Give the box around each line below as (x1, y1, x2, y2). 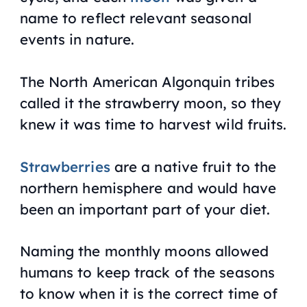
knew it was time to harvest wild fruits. (19, 114, 287, 133)
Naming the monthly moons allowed (19, 242, 269, 260)
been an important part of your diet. (19, 199, 271, 218)
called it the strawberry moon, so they (19, 93, 282, 112)
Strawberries (19, 157, 110, 175)
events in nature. (19, 29, 135, 48)
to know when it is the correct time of (19, 284, 278, 303)
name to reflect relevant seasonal (19, 8, 251, 27)
